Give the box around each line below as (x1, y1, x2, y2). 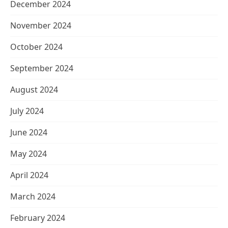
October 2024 (10, 41, 63, 52)
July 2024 (10, 105, 44, 117)
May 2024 (10, 148, 47, 159)
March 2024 (10, 191, 55, 202)
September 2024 (10, 63, 73, 74)
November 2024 (10, 20, 71, 31)
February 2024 (10, 212, 65, 223)
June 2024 (10, 127, 47, 138)
